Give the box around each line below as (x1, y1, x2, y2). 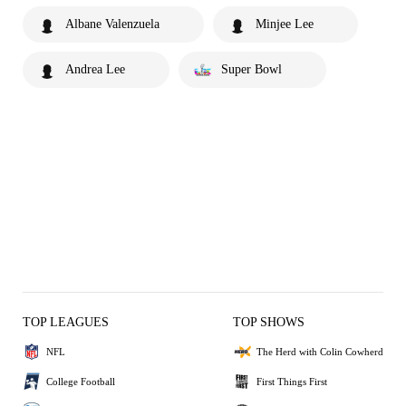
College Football (46, 375, 115, 387)
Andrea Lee (65, 63, 125, 76)
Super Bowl (221, 63, 282, 76)
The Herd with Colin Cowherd (256, 345, 383, 357)
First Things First (256, 375, 327, 387)
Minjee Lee (256, 17, 314, 31)
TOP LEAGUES (23, 315, 109, 329)
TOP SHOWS (233, 315, 304, 329)
